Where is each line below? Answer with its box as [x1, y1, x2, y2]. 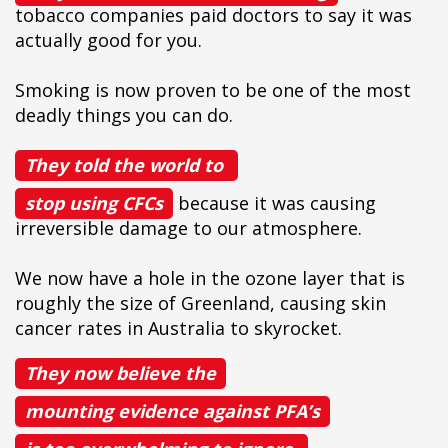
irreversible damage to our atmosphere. [15, 216, 362, 240]
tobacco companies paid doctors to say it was [15, 3, 412, 27]
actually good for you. [15, 28, 202, 52]
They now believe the [25, 361, 216, 385]
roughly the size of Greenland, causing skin [15, 291, 386, 315]
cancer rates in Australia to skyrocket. [15, 316, 342, 340]
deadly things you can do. [15, 103, 233, 127]
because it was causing [173, 191, 376, 215]
